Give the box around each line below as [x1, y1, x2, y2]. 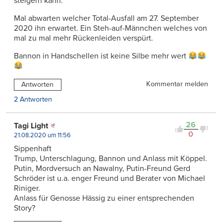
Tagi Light [14, 120, 48, 131]
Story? [14, 203, 35, 213]
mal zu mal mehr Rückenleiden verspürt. [14, 33, 153, 44]
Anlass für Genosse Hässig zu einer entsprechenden [14, 193, 194, 203]
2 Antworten [14, 95, 52, 104]
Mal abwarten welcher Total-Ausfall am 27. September [14, 13, 199, 24]
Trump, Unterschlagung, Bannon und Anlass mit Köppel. [14, 153, 207, 164]
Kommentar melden [146, 80, 208, 89]
